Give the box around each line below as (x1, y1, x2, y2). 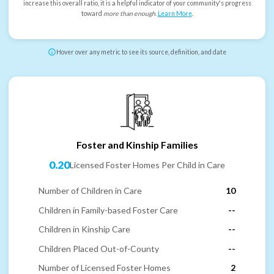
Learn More (157, 10, 192, 18)
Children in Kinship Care (39, 224, 130, 235)
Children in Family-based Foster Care (39, 204, 178, 215)
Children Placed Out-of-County (39, 243, 159, 254)
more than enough (103, 10, 155, 18)
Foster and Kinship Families (76, 138, 198, 150)
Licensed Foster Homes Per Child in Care (70, 160, 225, 171)
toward (81, 10, 103, 18)
